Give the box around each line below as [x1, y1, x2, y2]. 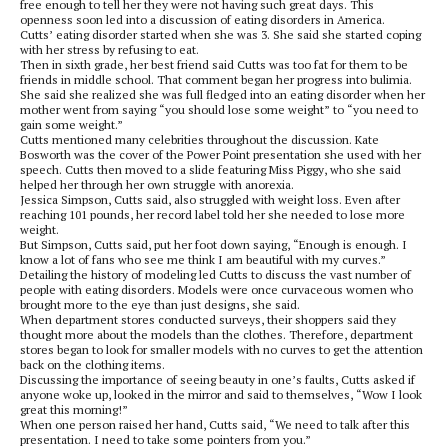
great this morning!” [20, 402, 128, 417]
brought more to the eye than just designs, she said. [20, 297, 300, 312]
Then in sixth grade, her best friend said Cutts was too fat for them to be [20, 57, 408, 72]
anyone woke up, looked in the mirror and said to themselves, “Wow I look [20, 387, 422, 402]
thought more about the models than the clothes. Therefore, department [20, 327, 413, 342]
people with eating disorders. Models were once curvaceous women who [20, 282, 413, 297]
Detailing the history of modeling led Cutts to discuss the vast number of [20, 267, 411, 282]
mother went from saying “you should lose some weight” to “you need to [20, 102, 418, 117]
